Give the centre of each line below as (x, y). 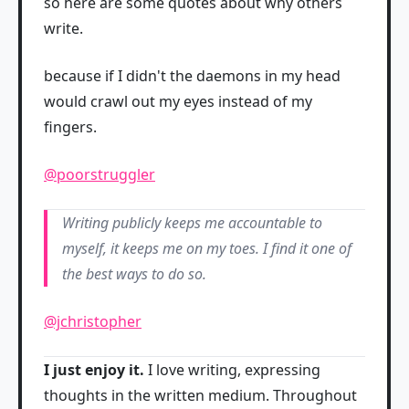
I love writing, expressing (232, 370)
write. (63, 28)
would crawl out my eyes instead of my (178, 101)
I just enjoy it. (94, 370)
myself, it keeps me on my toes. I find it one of (207, 248)
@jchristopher (93, 321)
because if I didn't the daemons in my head (192, 76)
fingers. (70, 127)
